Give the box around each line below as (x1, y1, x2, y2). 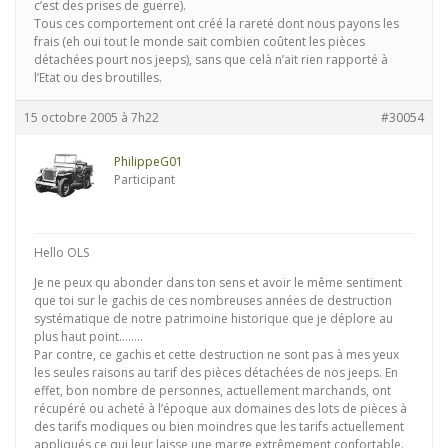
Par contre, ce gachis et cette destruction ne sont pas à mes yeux (34, 346, 399, 363)
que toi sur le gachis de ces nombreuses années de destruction (34, 292, 392, 309)
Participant (114, 171, 175, 188)
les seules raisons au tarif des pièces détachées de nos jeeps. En (34, 364, 398, 381)
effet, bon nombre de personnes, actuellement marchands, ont (34, 382, 391, 399)
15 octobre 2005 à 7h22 (24, 109, 159, 126)
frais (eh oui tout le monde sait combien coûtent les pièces (34, 33, 365, 50)
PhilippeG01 (114, 153, 183, 170)
